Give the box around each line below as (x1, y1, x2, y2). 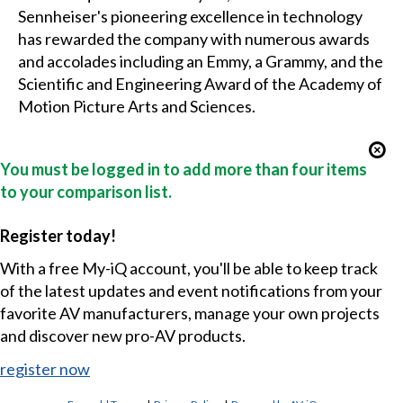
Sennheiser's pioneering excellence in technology (17, 6, 363, 27)
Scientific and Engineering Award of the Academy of (17, 74, 382, 94)
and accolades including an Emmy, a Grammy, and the (17, 51, 383, 72)
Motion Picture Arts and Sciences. (17, 96, 255, 117)
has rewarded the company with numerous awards (17, 29, 370, 49)
